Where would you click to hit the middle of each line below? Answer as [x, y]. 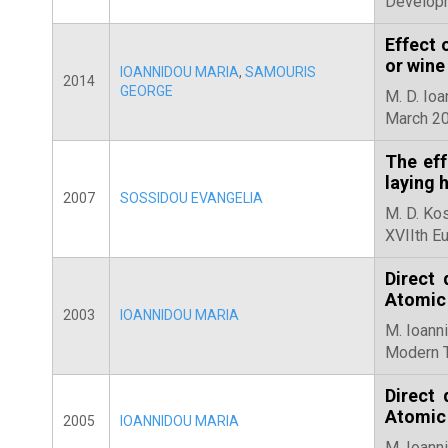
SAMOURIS [280, 71]
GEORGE [146, 90]
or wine [415, 65]
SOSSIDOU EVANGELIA [191, 197]
